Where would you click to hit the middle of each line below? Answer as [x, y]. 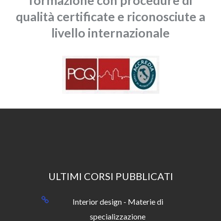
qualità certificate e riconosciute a [110, 16]
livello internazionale [110, 33]
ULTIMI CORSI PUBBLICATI [110, 176]
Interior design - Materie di [118, 202]
